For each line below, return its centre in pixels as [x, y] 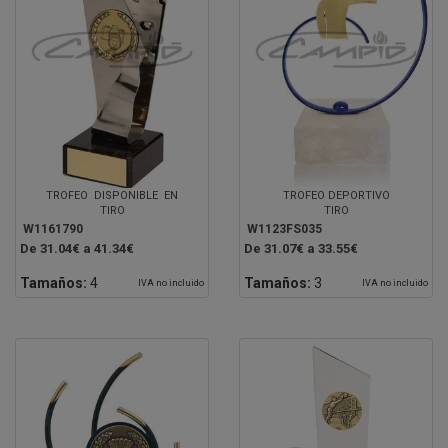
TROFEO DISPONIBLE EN [112, 195]
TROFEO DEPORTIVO [336, 195]
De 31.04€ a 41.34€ [77, 248]
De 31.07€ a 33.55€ [301, 248]
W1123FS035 [284, 228]
